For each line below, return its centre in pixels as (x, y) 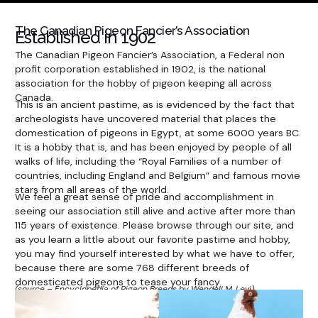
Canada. (34, 98)
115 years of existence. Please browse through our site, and (155, 225)
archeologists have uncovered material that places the (146, 119)
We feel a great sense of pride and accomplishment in (145, 197)
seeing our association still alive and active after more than (155, 211)
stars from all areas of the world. (92, 190)
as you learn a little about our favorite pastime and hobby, (153, 240)
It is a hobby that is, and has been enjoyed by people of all (154, 147)
